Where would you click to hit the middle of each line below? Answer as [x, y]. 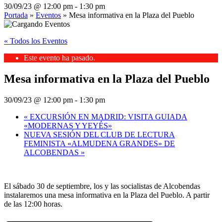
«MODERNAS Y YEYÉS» [68, 126]
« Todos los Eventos [36, 41]
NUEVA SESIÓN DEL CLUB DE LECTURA [99, 135]
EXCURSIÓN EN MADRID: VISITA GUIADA [108, 117]
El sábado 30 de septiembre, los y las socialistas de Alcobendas [102, 186]
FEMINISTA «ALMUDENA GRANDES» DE [99, 144]
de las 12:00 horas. [33, 204]
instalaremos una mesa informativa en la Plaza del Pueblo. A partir [107, 195]
